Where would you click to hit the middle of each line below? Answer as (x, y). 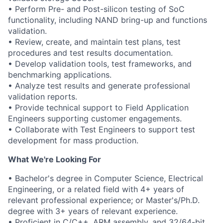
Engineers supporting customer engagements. (95, 118)
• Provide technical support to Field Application (98, 108)
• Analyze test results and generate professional (99, 86)
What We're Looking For (55, 159)
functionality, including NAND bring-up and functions (108, 20)
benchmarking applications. (60, 75)
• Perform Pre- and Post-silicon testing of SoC (96, 9)
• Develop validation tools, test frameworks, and (100, 64)
